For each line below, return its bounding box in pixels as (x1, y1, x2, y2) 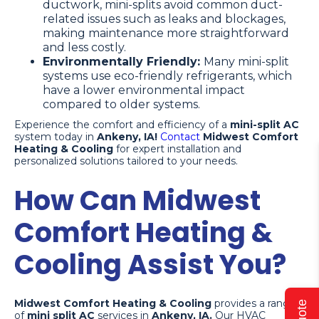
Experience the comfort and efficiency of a (14, 117, 230, 131)
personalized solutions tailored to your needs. (14, 154, 238, 167)
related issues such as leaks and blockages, (43, 11, 286, 26)
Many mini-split (204, 54, 289, 68)
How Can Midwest (14, 181, 261, 219)
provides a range (211, 296, 296, 310)
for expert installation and (113, 142, 241, 155)
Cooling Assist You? (14, 245, 286, 283)
